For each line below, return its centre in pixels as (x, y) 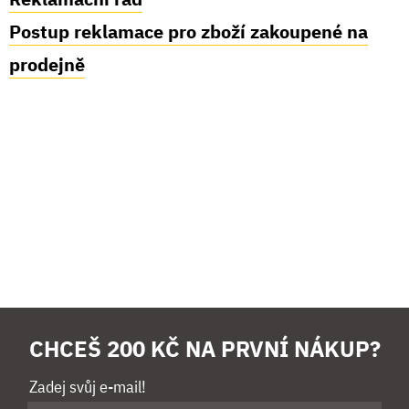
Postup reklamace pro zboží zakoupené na (189, 32)
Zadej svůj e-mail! (87, 386)
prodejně (47, 65)
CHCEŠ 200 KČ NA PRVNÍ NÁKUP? (204, 348)
